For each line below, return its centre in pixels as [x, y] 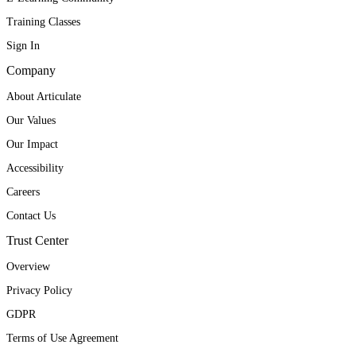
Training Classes [43, 21]
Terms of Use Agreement [62, 338]
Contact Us [31, 215]
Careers [23, 192]
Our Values [31, 120]
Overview [28, 266]
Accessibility [35, 168]
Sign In [23, 45]
